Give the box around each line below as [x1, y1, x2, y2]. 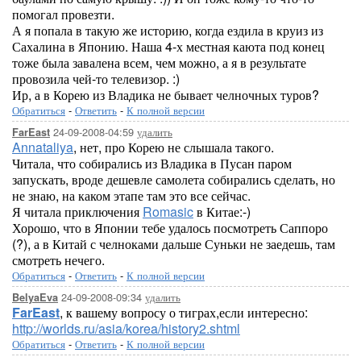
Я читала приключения [12, 202, 143, 221]
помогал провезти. [12, 5, 114, 23]
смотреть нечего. [12, 251, 105, 269]
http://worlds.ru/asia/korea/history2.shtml [12, 319, 240, 338]
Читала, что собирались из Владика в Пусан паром [12, 154, 292, 172]
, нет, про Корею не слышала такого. [73, 138, 274, 156]
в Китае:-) [193, 202, 251, 221]
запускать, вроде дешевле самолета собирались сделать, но [12, 170, 335, 189]
